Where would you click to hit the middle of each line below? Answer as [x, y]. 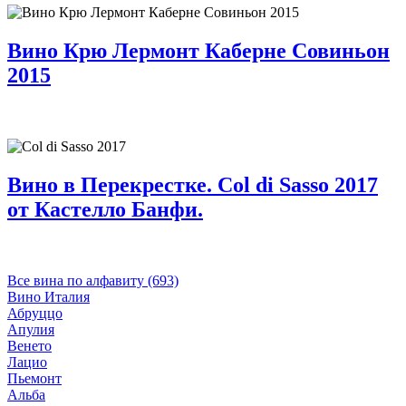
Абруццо [35, 313]
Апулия [31, 329]
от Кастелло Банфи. [105, 209]
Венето [29, 345]
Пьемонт [34, 378]
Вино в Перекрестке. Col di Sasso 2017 [193, 184]
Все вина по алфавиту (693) [93, 280]
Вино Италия [48, 296]
